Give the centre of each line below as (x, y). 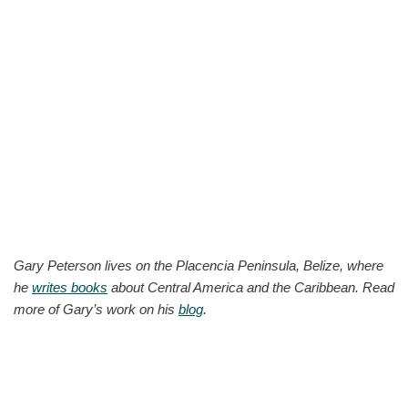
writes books (70, 287)
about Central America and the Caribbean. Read (251, 287)
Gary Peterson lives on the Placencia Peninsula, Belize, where (199, 265)
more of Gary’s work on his (96, 309)
